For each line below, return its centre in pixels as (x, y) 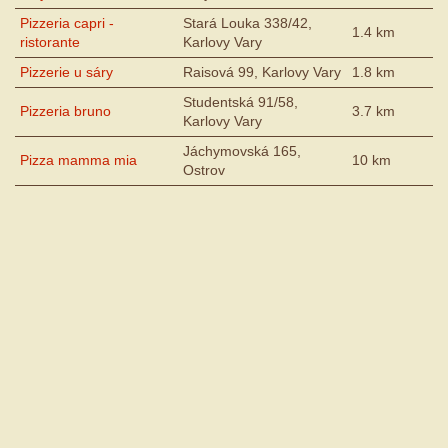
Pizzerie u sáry (66, 72)
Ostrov (204, 170)
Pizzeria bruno (65, 111)
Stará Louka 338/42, (247, 23)
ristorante (50, 42)
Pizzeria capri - (67, 23)
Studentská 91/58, (240, 102)
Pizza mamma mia (78, 160)
